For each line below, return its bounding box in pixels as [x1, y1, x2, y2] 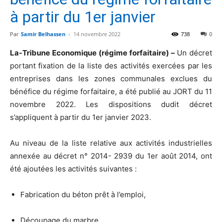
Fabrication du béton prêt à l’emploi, [20, 189, 146, 199]
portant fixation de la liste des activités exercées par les [10, 60, 212, 70]
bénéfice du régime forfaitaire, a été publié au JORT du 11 [10, 86, 212, 96]
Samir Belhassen [21, 30, 65, 38]
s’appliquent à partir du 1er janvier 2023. [10, 112, 151, 122]
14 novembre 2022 [73, 30, 120, 38]
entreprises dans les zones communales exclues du [10, 73, 212, 83]
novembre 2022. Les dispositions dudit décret [10, 99, 212, 109]
